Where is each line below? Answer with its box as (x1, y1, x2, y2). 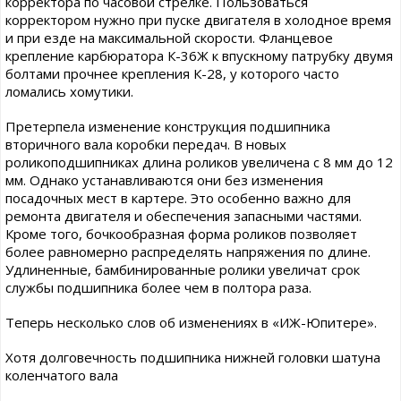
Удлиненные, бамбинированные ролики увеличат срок (5, 260, 360, 278)
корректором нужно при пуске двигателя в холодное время (5, 11, 391, 29)
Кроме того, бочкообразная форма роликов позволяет (5, 225, 357, 243)
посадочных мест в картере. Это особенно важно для (5, 189, 351, 207)
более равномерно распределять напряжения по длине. (5, 243, 371, 260)
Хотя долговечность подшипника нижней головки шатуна (5, 348, 380, 366)
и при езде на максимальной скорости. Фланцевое (5, 29, 333, 47)
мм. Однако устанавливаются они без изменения (5, 171, 323, 189)
